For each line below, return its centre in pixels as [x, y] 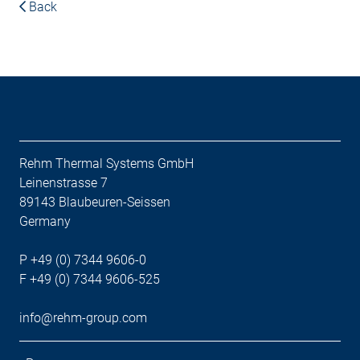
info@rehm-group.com [83, 317]
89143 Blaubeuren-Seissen [95, 202]
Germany [45, 221]
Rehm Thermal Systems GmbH [106, 163]
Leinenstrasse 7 [63, 182]
